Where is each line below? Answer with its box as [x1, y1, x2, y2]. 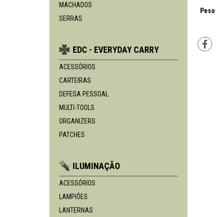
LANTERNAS [59, 206, 93, 214]
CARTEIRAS [59, 77, 91, 84]
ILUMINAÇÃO [73, 161, 120, 171]
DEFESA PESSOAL [59, 90, 108, 98]
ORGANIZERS [59, 117, 95, 125]
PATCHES [59, 131, 85, 139]
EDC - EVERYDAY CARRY [73, 45, 159, 55]
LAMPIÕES [59, 193, 88, 201]
